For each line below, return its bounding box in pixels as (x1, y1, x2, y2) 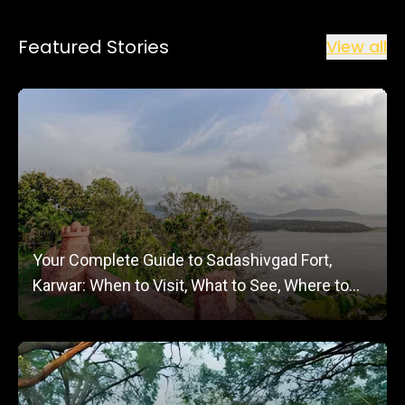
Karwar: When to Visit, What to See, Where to (33, 276, 349, 295)
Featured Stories (18, 34, 169, 60)
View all (326, 35, 387, 58)
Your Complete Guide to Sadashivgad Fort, (33, 250, 332, 269)
